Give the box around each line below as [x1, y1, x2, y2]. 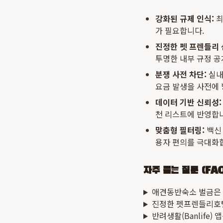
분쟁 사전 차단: [155, 68, 207, 80]
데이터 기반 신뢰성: [155, 96, 222, 108]
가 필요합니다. [155, 24, 204, 36]
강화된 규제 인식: [155, 12, 214, 24]
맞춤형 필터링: [155, 124, 205, 136]
